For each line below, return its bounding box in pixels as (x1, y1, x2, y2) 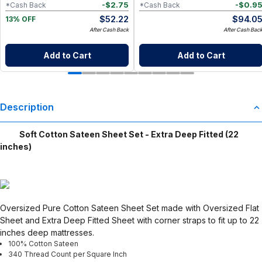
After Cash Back (89, 26, 129, 33)
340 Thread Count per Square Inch (8, 250, 127, 259)
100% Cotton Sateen (8, 239, 78, 249)
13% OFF (5, 15, 36, 24)
